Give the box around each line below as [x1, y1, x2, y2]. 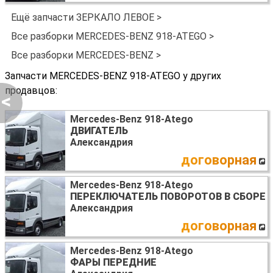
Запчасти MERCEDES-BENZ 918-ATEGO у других [5, 70, 221, 82]
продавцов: [5, 85, 57, 97]
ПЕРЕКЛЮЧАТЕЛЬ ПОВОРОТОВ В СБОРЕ [70, 191, 266, 203]
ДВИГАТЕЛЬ [70, 125, 128, 137]
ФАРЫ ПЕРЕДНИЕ [70, 257, 157, 269]
